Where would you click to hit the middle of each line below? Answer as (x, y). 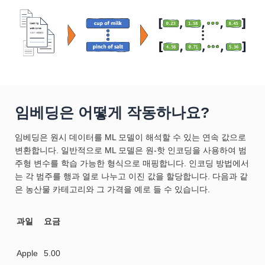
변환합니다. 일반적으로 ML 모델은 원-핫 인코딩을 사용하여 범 (131, 151)
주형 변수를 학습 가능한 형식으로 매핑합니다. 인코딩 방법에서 (132, 164)
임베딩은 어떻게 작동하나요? (112, 113)
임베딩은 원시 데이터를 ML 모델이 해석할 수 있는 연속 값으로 (130, 138)
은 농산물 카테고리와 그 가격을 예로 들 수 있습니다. (112, 190)
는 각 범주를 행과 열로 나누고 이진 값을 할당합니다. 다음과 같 (131, 177)
